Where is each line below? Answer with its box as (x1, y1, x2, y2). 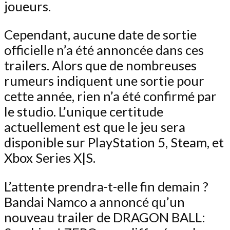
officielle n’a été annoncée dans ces (4, 42, 204, 58)
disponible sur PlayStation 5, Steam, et (4, 135, 224, 150)
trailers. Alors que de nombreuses (4, 57, 197, 73)
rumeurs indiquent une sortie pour (4, 73, 204, 89)
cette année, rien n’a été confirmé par (4, 88, 217, 104)
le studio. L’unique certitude (4, 104, 163, 120)
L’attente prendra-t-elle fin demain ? (4, 178, 208, 194)
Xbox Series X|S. (4, 150, 95, 166)
